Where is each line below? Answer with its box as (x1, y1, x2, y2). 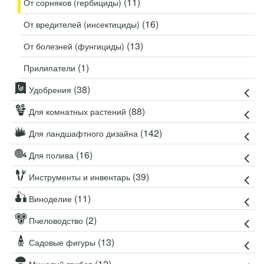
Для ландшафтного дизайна (27, 127, 140, 139)
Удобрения (27, 84, 74, 95)
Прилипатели (24, 62, 78, 74)
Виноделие (27, 193, 74, 204)
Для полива (27, 149, 76, 161)
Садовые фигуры (27, 236, 98, 248)
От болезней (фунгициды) (24, 40, 127, 52)
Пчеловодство (27, 214, 85, 226)
